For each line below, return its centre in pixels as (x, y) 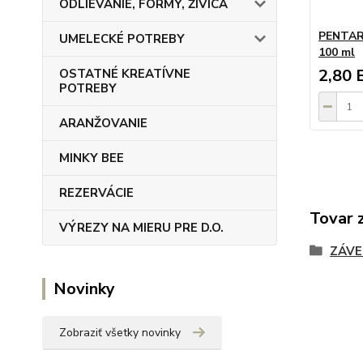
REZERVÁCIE (96, 193)
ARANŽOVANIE (103, 123)
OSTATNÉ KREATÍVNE (125, 74)
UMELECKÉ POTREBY (122, 39)
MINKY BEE (92, 158)
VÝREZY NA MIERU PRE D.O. (141, 228)
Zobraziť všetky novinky (120, 333)
